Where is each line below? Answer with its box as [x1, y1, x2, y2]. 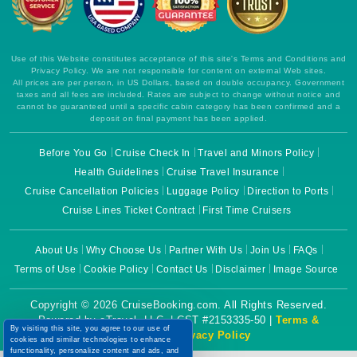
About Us [35, 244, 79, 256]
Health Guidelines [73, 166, 159, 178]
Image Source [273, 263, 339, 275]
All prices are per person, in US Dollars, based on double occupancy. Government [12, 77, 345, 87]
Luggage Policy [166, 185, 240, 197]
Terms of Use [14, 263, 76, 275]
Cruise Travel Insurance [166, 166, 280, 178]
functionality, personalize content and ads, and [10, 347, 179, 355]
